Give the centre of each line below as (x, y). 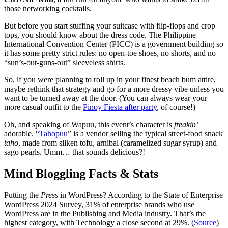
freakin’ (186, 125)
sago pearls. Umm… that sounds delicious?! (75, 152)
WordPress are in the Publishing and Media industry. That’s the (105, 214)
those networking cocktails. (48, 9)
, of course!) (176, 107)
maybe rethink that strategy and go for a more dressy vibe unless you (114, 89)
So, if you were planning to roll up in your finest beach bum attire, (110, 80)
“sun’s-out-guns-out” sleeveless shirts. (65, 63)
